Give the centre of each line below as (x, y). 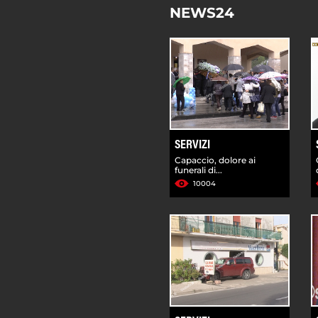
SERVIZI (192, 145)
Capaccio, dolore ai (215, 160)
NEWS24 (202, 12)
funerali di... (198, 170)
